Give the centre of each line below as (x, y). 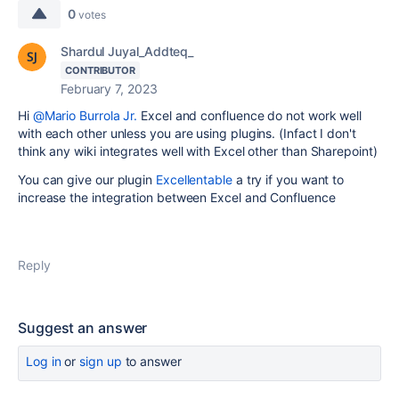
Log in (44, 361)
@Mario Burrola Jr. (85, 115)
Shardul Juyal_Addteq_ (127, 51)
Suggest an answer (83, 328)
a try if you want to (288, 179)
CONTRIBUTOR (101, 70)
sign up (101, 361)
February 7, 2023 (109, 89)
